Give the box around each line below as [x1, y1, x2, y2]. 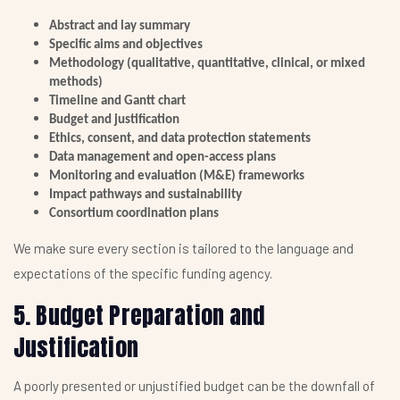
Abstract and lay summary [49, 20, 190, 34]
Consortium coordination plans [49, 207, 219, 221]
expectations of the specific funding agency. [13, 265, 272, 282]
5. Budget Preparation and [13, 297, 265, 334]
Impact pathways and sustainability [49, 188, 242, 203]
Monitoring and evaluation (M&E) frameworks [49, 170, 304, 184]
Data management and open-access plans [49, 151, 276, 165]
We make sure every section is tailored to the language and [13, 240, 354, 257]
